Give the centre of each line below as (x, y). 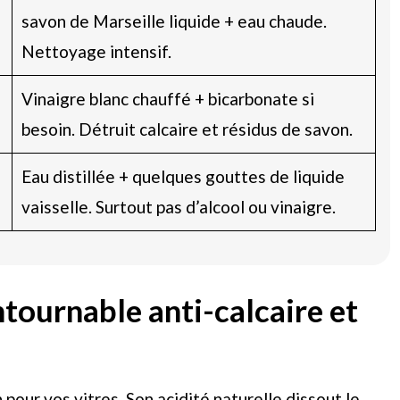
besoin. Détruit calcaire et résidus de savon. (187, 129)
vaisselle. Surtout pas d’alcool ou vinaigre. (178, 206)
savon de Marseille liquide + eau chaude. (174, 21)
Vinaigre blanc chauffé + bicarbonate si (167, 98)
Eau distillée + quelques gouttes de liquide (183, 176)
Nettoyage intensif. (96, 51)
